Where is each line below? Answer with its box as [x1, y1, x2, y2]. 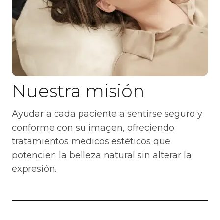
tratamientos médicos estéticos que [12, 136, 170, 147]
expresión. [12, 164, 56, 174]
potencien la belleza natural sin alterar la [12, 150, 192, 161]
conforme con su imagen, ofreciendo [12, 122, 174, 133]
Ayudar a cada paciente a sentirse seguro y [12, 109, 202, 119]
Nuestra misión [12, 80, 144, 102]
